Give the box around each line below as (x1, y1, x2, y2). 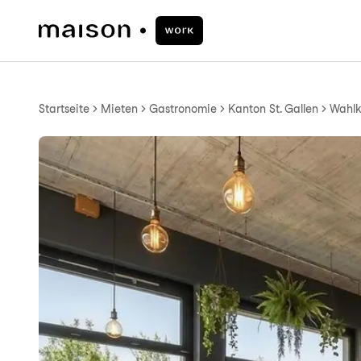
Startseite (39, 102, 89, 115)
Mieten (101, 102, 138, 115)
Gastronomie (149, 102, 217, 115)
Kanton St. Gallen (228, 102, 318, 115)
